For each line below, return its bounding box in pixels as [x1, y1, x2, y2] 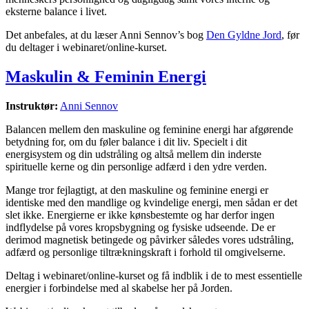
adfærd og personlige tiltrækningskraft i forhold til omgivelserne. [6, 246, 286, 258]
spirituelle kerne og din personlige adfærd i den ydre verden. [6, 160, 267, 172]
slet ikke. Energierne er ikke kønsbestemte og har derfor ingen [6, 208, 275, 221]
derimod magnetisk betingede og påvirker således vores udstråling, [6, 233, 294, 246]
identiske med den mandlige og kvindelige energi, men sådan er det [6, 196, 297, 208]
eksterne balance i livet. [6, 5, 107, 17]
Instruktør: [6, 99, 58, 112]
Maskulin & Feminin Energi [6, 67, 206, 86]
